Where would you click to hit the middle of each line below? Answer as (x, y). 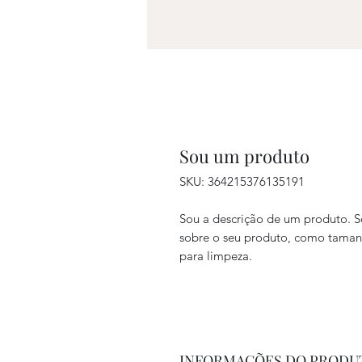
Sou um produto (244, 156)
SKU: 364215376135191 (242, 181)
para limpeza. (216, 256)
